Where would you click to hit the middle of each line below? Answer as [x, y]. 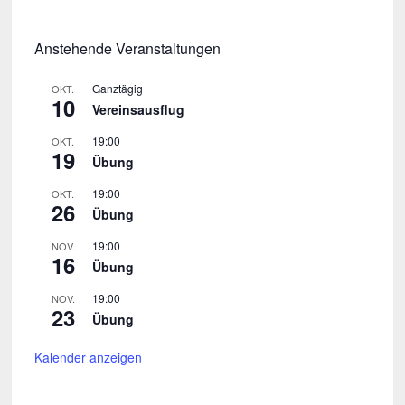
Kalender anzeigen [88, 358]
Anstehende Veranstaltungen [127, 49]
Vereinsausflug [138, 110]
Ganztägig [117, 89]
